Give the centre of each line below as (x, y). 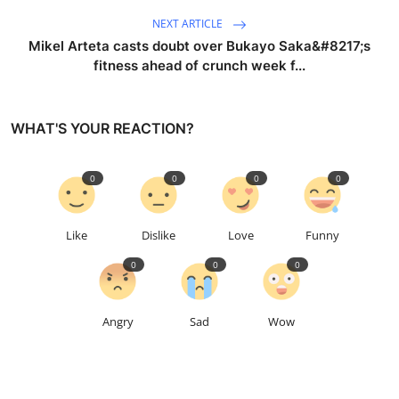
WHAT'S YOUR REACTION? (102, 128)
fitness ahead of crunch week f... (199, 65)
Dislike (159, 235)
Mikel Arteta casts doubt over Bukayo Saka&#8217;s (199, 45)
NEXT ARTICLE (189, 23)
